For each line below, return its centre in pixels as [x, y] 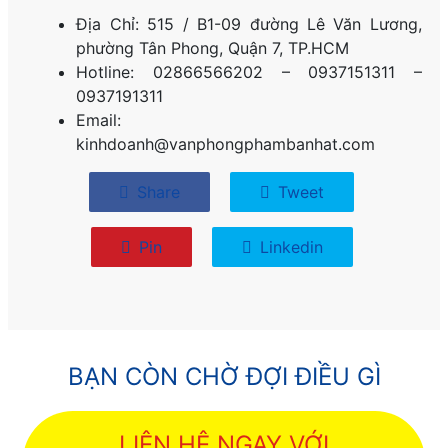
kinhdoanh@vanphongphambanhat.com [226, 144]
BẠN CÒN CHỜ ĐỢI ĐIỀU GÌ [224, 377]
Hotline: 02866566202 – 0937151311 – [249, 72]
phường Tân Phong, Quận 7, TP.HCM [213, 48]
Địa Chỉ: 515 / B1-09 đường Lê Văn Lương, [249, 24]
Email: [99, 120]
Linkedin [288, 247]
